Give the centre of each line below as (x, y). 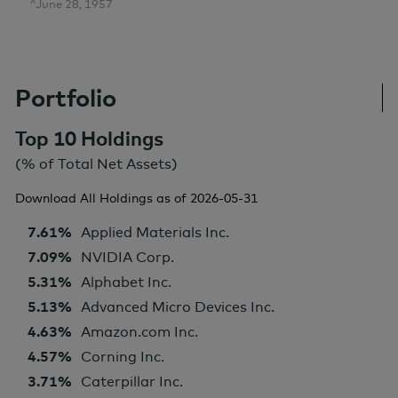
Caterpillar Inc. (132, 382)
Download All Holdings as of (101, 199)
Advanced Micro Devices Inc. (178, 307)
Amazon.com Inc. (139, 332)
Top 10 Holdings (89, 138)
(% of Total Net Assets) (96, 163)
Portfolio (66, 97)
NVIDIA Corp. (127, 257)
